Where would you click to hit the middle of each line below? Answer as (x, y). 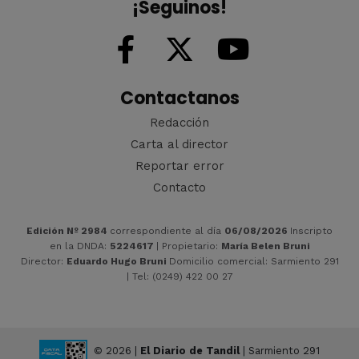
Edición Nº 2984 (68, 230)
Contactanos (179, 98)
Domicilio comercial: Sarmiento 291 (254, 261)
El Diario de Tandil (190, 350)
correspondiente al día (167, 230)
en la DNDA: (79, 246)
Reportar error (179, 165)
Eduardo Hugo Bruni (117, 261)
